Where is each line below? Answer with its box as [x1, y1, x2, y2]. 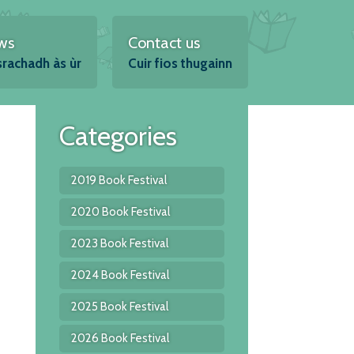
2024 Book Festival [70, 268, 169, 282]
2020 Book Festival [70, 205, 170, 219]
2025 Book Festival [70, 299, 168, 314]
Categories [58, 119, 177, 153]
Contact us [127, 33, 200, 52]
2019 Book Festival [70, 173, 167, 187]
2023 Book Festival [70, 236, 168, 250]
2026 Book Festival [70, 331, 169, 345]
